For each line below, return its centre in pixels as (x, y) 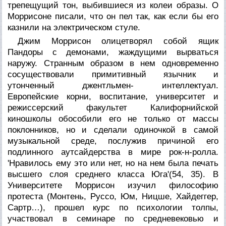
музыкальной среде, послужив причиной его (113, 141)
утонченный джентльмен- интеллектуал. (113, 85)
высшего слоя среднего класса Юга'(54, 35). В (113, 174)
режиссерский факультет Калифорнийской (113, 107)
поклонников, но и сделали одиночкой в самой (113, 130)
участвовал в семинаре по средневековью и (113, 218)
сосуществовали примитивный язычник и (113, 74)
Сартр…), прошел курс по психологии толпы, (113, 207)
